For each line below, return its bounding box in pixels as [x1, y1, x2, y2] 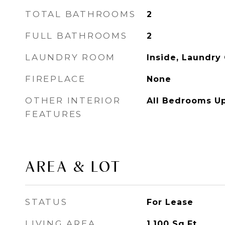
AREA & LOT [25, 158, 122, 175]
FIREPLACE [25, 74, 86, 84]
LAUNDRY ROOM [25, 52, 116, 62]
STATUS [25, 197, 68, 207]
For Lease [146, 197, 193, 207]
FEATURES [25, 109, 82, 119]
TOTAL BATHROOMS [25, 9, 136, 19]
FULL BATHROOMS [25, 31, 128, 41]
